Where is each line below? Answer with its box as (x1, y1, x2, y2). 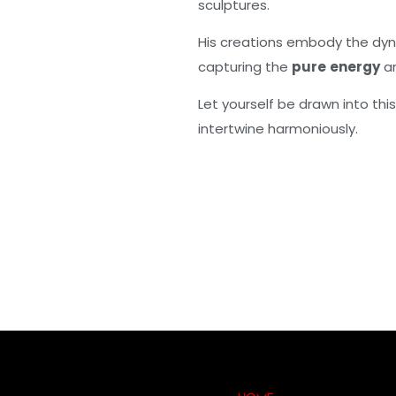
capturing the (198, 57, 292, 76)
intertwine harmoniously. (198, 119, 358, 138)
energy (330, 57, 380, 76)
